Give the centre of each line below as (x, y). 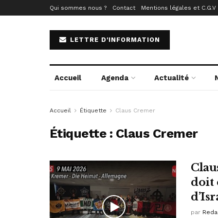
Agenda (115, 78)
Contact (124, 8)
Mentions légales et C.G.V (179, 8)
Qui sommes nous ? (78, 8)
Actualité (172, 78)
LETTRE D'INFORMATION (114, 40)
